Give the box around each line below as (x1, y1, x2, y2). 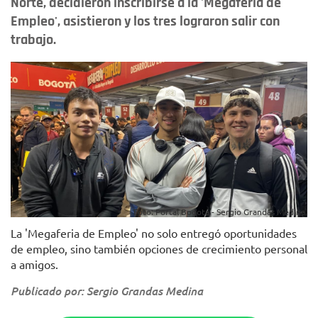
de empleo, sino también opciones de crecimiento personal (11, 241, 307, 256)
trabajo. (11, 31, 56, 49)
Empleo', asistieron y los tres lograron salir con (11, 12, 280, 31)
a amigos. (11, 257, 58, 272)
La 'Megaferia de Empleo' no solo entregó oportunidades (11, 226, 297, 241)
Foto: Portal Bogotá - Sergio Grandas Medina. (133, 206, 307, 218)
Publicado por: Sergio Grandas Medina (11, 283, 203, 299)
